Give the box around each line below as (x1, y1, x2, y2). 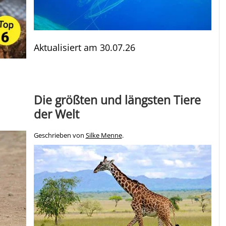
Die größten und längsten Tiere (33, 91, 201, 108)
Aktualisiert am (33, 41, 100, 53)
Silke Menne (85, 131, 122, 140)
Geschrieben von (33, 131, 86, 140)
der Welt (33, 105, 79, 122)
